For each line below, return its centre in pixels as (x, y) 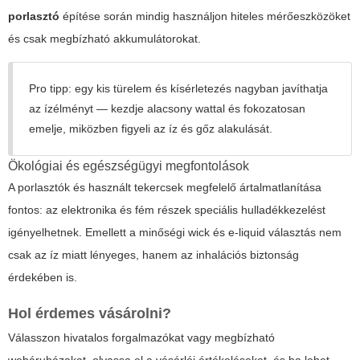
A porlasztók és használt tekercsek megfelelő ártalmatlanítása (165, 188)
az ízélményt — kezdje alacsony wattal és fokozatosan (167, 109)
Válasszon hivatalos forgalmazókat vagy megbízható (141, 338)
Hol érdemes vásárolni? (90, 314)
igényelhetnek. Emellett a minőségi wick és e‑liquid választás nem (175, 233)
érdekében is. (43, 278)
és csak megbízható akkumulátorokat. (104, 39)
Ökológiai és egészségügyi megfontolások (129, 166)
